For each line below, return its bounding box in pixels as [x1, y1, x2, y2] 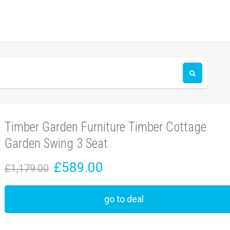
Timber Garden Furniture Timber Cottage [5, 120, 206, 135]
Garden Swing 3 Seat [5, 136, 108, 151]
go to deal [104, 194, 144, 204]
